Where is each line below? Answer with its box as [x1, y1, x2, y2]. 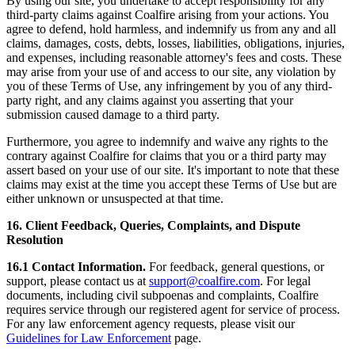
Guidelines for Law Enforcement [6, 331, 171, 345]
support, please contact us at [6, 274, 149, 288]
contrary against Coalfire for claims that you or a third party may [6, 149, 326, 163]
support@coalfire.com [149, 274, 260, 288]
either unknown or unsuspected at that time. [6, 192, 223, 206]
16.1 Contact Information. [6, 260, 149, 274]
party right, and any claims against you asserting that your [6, 94, 293, 108]
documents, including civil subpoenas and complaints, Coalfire [6, 288, 319, 303]
